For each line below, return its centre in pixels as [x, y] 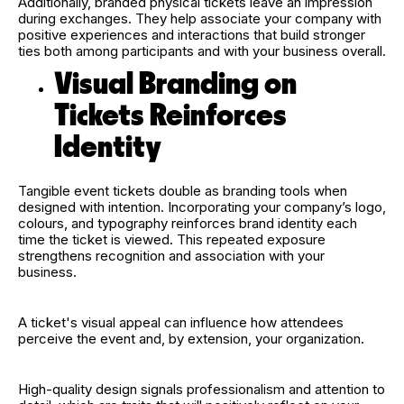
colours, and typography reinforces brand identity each [188, 223]
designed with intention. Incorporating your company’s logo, [202, 207]
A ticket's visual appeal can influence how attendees [181, 322]
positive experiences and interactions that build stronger [192, 34]
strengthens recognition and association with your [171, 255]
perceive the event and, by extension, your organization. [193, 338]
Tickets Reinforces [170, 115]
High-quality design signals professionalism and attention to [202, 389]
